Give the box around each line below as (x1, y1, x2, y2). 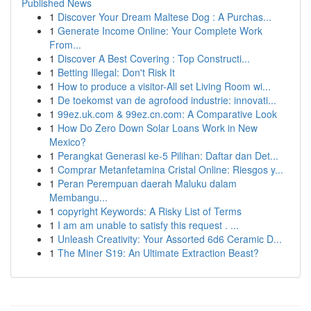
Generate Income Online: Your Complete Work (58, 24, 262, 37)
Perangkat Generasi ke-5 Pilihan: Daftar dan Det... (58, 149, 278, 162)
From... (49, 37, 81, 51)
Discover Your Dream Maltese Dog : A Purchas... (58, 10, 271, 24)
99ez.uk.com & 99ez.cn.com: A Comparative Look (58, 107, 277, 121)
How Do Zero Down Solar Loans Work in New (58, 121, 258, 135)
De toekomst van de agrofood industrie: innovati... (58, 93, 276, 107)
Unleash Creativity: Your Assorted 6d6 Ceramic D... (58, 232, 282, 246)
